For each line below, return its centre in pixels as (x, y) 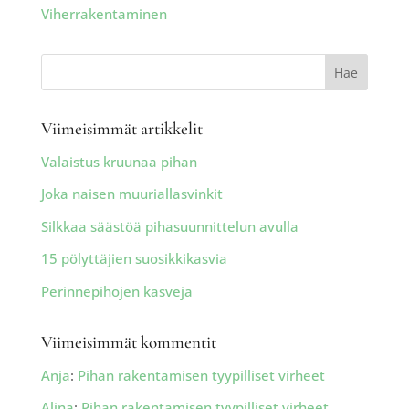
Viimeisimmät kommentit (128, 341)
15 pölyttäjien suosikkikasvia (134, 259)
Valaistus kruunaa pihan (119, 161)
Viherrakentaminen (104, 13)
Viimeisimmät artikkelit (121, 128)
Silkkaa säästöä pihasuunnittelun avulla (169, 226)
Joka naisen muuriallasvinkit (131, 194)
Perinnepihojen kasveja (116, 291)
